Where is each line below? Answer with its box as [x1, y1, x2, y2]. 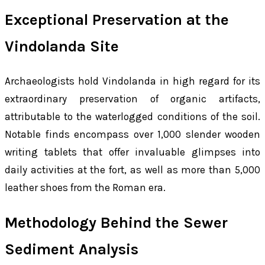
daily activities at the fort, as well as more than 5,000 [5, 164, 260, 176]
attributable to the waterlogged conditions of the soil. [5, 111, 260, 123]
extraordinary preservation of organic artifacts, [5, 93, 260, 105]
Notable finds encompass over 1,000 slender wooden [5, 128, 260, 141]
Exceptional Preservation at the [5, 10, 229, 29]
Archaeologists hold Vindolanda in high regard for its [5, 75, 260, 88]
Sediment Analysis [5, 240, 138, 258]
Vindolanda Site [5, 37, 119, 56]
